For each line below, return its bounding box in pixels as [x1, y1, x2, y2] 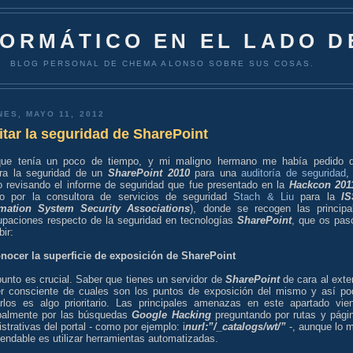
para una [189, 166, 242, 179]
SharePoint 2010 [107, 166, 190, 179]
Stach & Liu [233, 190, 295, 203]
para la [294, 190, 342, 203]
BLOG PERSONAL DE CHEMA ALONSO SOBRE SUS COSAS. [9, 58, 315, 68]
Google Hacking [132, 308, 211, 321]
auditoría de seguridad [241, 166, 347, 179]
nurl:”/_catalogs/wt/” [185, 320, 286, 333]
